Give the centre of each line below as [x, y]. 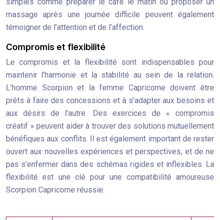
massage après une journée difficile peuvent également [110, 14]
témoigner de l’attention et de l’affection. [75, 27]
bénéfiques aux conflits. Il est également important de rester [110, 139]
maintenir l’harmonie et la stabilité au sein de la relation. [110, 75]
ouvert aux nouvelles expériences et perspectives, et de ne [110, 151]
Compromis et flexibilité [56, 47]
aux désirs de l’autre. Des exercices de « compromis [110, 113]
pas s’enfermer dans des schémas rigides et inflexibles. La [110, 164]
